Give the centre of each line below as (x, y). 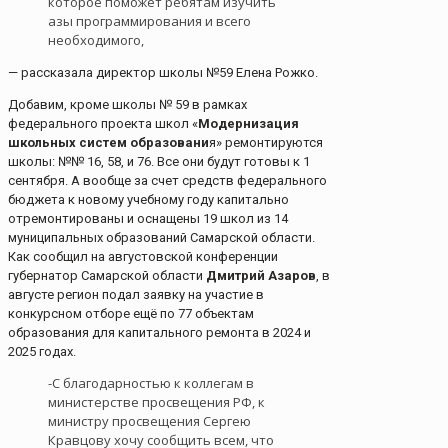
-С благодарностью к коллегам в (151, 383)
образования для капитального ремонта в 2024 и (159, 333)
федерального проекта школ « (103, 124)
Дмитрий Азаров (261, 276)
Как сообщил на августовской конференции (143, 257)
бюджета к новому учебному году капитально (148, 200)
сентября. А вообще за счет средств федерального (167, 181)
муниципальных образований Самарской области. (161, 238)
